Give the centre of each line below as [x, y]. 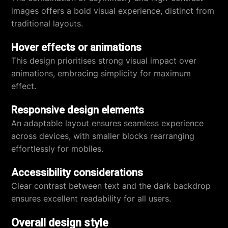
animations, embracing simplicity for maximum [101, 73]
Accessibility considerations [77, 173]
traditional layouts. [47, 23]
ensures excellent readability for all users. [91, 198]
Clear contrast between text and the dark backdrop [111, 186]
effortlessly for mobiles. [58, 149]
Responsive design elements [78, 110]
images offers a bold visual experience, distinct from [113, 11]
